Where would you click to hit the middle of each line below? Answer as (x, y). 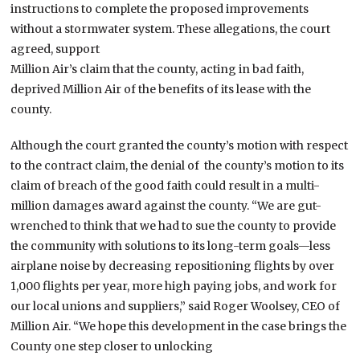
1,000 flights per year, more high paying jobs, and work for (174, 286)
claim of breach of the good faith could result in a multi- (166, 185)
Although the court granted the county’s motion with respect (180, 145)
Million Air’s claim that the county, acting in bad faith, (157, 69)
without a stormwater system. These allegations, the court (171, 29)
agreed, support (55, 49)
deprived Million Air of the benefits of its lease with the (161, 89)
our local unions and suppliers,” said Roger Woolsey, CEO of (176, 306)
